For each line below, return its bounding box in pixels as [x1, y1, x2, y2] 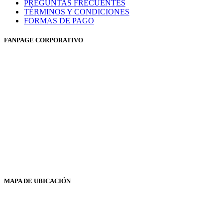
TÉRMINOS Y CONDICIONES [24, 7, 129, 16]
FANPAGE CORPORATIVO [4, 36, 83, 44]
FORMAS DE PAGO [24, 16, 94, 25]
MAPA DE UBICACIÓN [4, 177, 71, 185]
